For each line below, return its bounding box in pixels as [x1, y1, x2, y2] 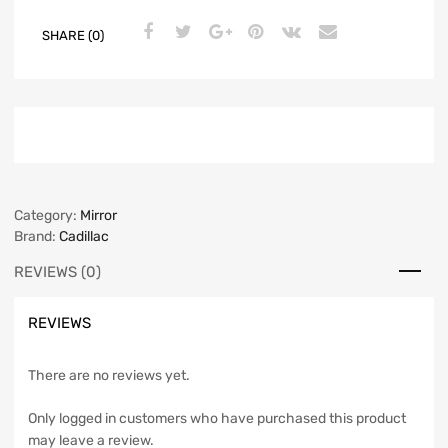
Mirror [80, 207, 117, 225]
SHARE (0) [42, 27, 104, 43]
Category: [14, 207, 80, 225]
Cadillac [59, 228, 109, 246]
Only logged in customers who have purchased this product [28, 410, 406, 428]
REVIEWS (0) [14, 263, 101, 282]
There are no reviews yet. [28, 367, 190, 385]
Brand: [14, 228, 59, 246]
